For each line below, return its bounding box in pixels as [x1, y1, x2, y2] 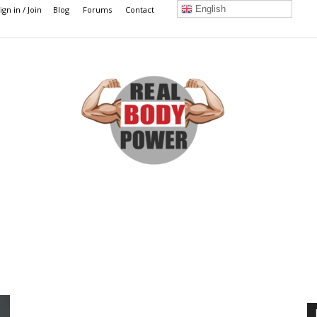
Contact [125, 4, 154, 15]
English [192, 4, 226, 14]
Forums [83, 4, 112, 15]
